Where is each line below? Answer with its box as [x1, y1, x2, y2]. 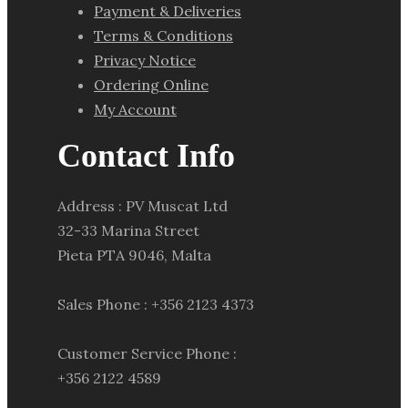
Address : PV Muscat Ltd [57, 197, 228, 215]
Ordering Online [94, 76, 209, 94]
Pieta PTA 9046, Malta [57, 246, 211, 264]
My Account [94, 100, 177, 118]
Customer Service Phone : [57, 344, 237, 362]
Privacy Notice [94, 51, 196, 69]
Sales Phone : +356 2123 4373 [57, 295, 254, 313]
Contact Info [57, 138, 235, 174]
